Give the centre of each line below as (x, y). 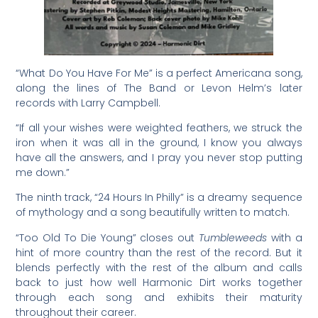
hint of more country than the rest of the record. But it (159, 252)
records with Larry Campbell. (88, 103)
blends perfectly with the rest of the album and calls (159, 267)
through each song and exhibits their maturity (159, 297)
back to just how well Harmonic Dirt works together (159, 282)
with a (285, 237)
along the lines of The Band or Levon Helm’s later (159, 88)
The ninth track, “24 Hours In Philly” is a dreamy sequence (159, 198)
